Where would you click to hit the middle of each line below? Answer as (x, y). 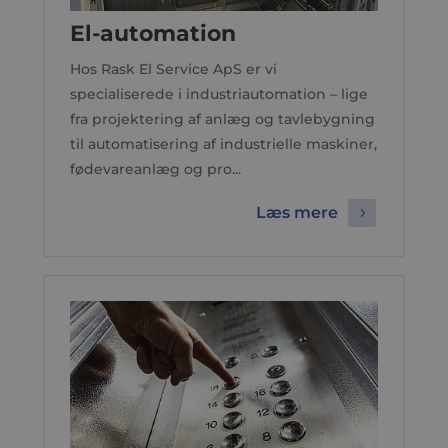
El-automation (152, 33)
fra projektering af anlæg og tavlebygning (222, 119)
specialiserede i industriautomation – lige (218, 94)
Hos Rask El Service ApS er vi (173, 69)
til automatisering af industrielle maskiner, (223, 144)
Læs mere (297, 213)
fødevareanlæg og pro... (155, 169)
